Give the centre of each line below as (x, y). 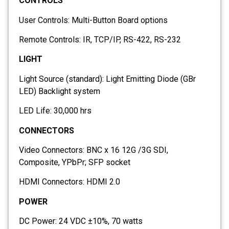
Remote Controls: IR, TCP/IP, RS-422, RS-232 (100, 40)
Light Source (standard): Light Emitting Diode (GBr (107, 79)
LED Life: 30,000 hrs (55, 111)
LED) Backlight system (60, 91)
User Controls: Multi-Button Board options (93, 20)
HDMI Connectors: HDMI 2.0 (70, 182)
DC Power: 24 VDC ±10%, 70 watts (81, 221)
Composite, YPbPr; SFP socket (75, 163)
